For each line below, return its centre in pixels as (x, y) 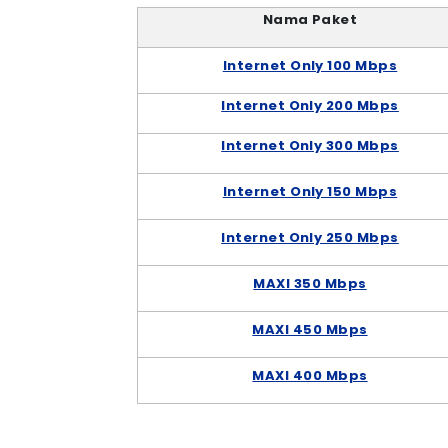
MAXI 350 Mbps (310, 283)
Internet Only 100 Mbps (310, 65)
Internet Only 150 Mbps (310, 191)
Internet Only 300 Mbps (310, 145)
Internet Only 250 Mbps (310, 237)
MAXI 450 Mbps (310, 329)
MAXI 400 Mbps (310, 375)
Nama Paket (310, 19)
